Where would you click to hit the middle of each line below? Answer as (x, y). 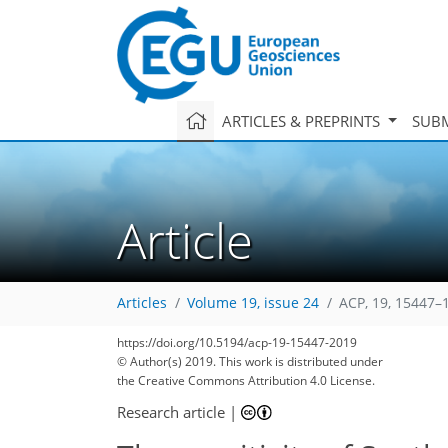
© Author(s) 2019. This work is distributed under (250, 361)
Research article (171, 411)
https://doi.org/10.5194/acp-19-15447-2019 (237, 342)
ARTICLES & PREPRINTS (302, 120)
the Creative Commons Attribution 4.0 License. (246, 380)
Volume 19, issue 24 (253, 303)
